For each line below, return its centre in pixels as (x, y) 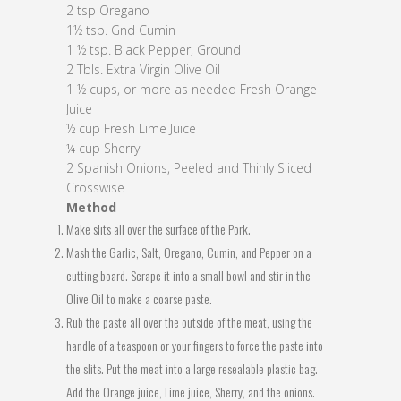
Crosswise (95, 188)
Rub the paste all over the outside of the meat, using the (189, 322)
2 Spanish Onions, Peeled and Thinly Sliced (189, 168)
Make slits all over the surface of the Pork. (158, 229)
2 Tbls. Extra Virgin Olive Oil (143, 69)
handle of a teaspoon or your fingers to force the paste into (195, 345)
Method (91, 207)
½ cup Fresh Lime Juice (131, 128)
